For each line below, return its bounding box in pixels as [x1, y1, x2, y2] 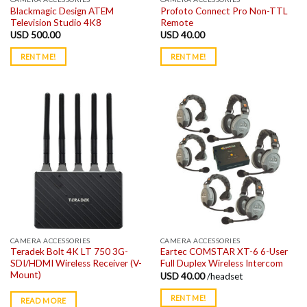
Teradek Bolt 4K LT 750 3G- [10, 246, 128, 258]
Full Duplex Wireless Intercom [160, 258, 283, 269]
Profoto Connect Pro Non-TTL [160, 5, 288, 16]
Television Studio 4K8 [10, 16, 101, 28]
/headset [206, 270, 243, 282]
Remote [160, 16, 193, 28]
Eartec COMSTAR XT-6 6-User [160, 246, 288, 258]
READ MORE [20, 295, 66, 305]
